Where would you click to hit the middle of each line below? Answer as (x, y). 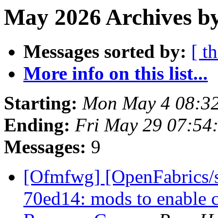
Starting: (41, 103)
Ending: (37, 125)
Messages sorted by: (105, 52)
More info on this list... (116, 73)
